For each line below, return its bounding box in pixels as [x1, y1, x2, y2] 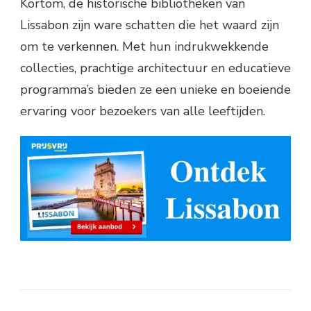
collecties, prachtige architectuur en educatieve [20, 59, 291, 76]
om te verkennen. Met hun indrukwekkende [20, 37, 269, 55]
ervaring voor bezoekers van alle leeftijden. [20, 102, 265, 119]
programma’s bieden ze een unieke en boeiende [20, 81, 291, 98]
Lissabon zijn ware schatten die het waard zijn [20, 16, 279, 33]
